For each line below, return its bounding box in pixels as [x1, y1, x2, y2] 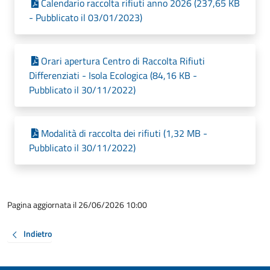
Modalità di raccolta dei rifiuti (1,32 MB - [41, 126, 207, 140]
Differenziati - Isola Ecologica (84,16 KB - [29, 68, 197, 83]
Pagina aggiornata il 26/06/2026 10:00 [7, 198, 147, 211]
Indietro [24, 227, 52, 240]
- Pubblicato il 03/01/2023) [29, 10, 142, 25]
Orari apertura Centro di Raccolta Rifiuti [41, 54, 205, 68]
